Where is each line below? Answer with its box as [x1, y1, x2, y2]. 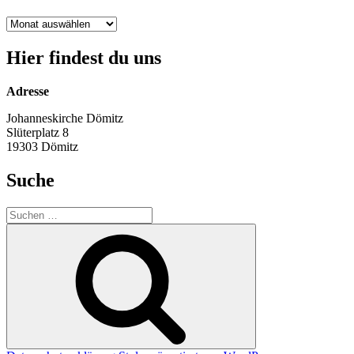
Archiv [6, 16, 40, 30]
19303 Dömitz [6, 140, 78, 154]
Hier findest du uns [6, 47, 161, 69]
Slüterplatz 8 [6, 126, 69, 140]
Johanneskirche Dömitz [6, 111, 123, 126]
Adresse [6, 85, 49, 99]
